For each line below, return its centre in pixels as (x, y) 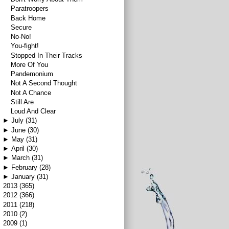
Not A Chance (31, 93)
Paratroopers (30, 9)
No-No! (21, 37)
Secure (21, 27)
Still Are (22, 102)
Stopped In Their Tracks (47, 55)
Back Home (28, 18)
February (24, 167)
